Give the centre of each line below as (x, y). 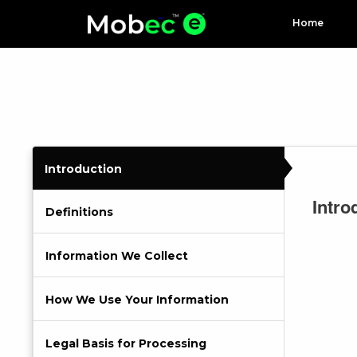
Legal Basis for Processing (126, 343)
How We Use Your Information (137, 300)
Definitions (79, 212)
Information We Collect (117, 256)
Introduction (83, 169)
